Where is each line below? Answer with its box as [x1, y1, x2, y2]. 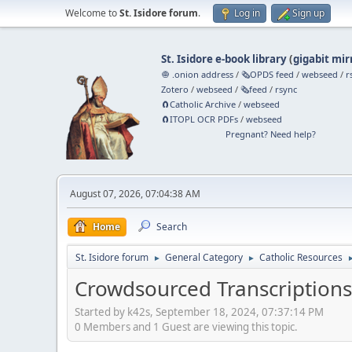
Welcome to [65, 6, 119, 20]
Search [156, 220, 187, 233]
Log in [234, 6, 260, 20]
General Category [165, 251, 243, 264]
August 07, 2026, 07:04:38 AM [70, 187, 200, 200]
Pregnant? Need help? [225, 128, 316, 140]
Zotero [161, 83, 189, 95]
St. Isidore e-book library [161, 52, 288, 66]
